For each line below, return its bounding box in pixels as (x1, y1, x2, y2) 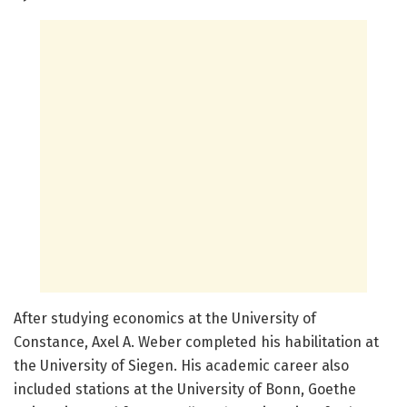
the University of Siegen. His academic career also (14, 357, 349, 375)
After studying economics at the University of (14, 310, 316, 328)
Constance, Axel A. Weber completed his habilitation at (14, 333, 379, 352)
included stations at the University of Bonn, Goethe (14, 381, 356, 399)
